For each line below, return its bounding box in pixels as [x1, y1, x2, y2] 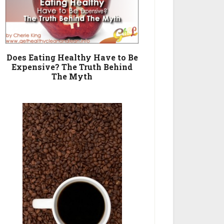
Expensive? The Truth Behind [11, 61, 132, 72]
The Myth [51, 71, 92, 82]
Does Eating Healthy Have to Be [6, 52, 138, 63]
